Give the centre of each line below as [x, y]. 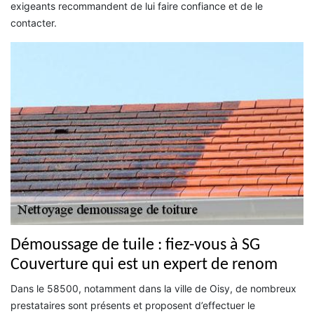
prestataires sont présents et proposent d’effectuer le [133, 305]
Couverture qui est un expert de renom [144, 265]
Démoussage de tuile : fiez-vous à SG [135, 245]
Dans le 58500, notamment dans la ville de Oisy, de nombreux [153, 288]
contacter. [34, 22]
